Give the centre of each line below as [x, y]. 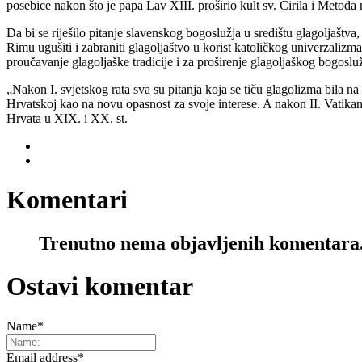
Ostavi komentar [100, 286]
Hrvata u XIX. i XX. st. [67, 118]
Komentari [67, 200]
